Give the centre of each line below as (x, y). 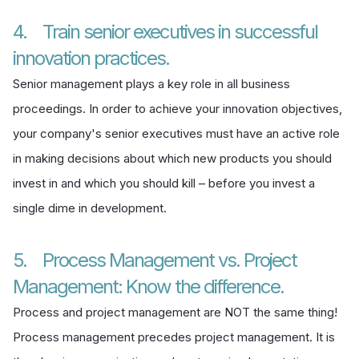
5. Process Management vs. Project (155, 260)
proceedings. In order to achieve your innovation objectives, (177, 108)
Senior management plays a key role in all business (151, 83)
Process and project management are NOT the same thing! (175, 312)
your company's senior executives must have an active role (176, 133)
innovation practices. (91, 58)
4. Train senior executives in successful (165, 31)
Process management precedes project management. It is (174, 337)
